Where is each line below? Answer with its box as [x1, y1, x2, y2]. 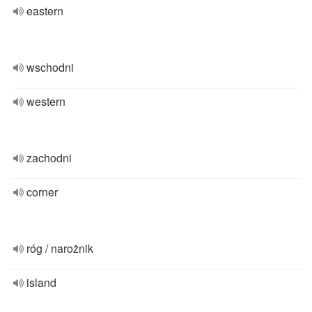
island [26, 274, 56, 290]
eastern [26, 3, 63, 19]
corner [26, 184, 58, 200]
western [26, 93, 65, 109]
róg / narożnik [26, 240, 93, 256]
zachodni [26, 150, 72, 166]
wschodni [26, 59, 74, 75]
